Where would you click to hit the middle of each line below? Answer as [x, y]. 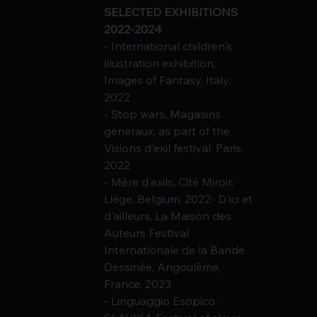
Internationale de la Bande [176, 250]
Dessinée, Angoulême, [164, 267]
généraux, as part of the [169, 131]
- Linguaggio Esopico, [162, 301]
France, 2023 [138, 284]
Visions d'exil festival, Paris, [175, 148]
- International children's [170, 46]
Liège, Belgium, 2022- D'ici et [180, 199]
